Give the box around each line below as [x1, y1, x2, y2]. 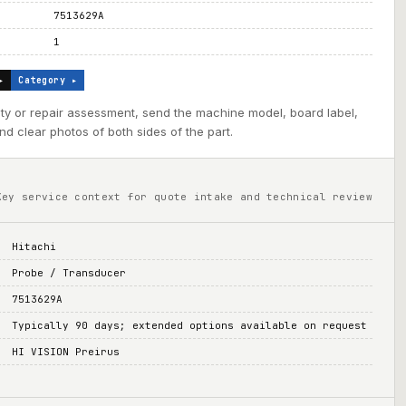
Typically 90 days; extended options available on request [12, 319, 368, 332]
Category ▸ [18, 74, 78, 86]
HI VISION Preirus [12, 345, 121, 358]
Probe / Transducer [12, 266, 127, 279]
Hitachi [12, 240, 57, 253]
